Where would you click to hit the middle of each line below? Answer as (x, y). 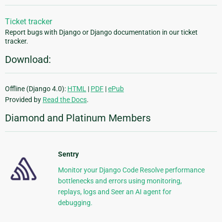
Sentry (68, 154)
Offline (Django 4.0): (36, 89)
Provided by (24, 100)
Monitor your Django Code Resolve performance (131, 170)
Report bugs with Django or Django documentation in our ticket (101, 32)
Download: (28, 60)
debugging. (75, 203)
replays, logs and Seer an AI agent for (114, 192)
